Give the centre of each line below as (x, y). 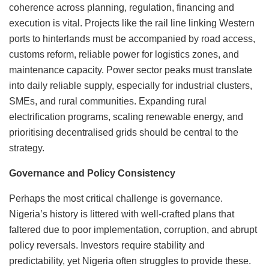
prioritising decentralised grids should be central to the (124, 132)
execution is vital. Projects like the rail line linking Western (132, 23)
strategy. (27, 148)
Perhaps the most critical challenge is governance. (116, 198)
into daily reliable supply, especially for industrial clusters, (131, 85)
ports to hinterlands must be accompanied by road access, (132, 38)
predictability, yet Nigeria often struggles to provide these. (130, 261)
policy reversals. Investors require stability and (107, 245)
